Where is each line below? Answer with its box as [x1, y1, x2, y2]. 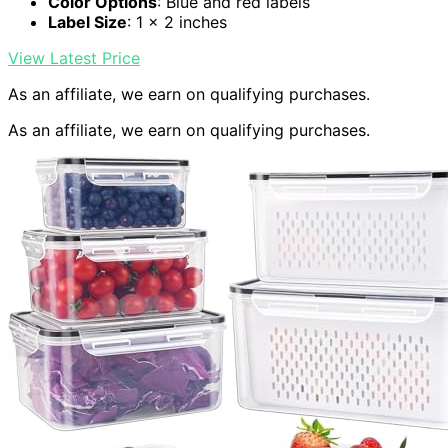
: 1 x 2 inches [127, 12, 227, 33]
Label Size [48, 12, 127, 33]
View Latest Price [8, 48, 140, 69]
